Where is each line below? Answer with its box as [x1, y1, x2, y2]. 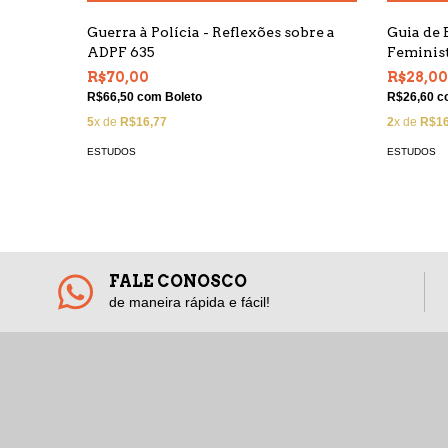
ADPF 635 [87, 44, 155, 60]
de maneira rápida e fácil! [108, 294, 270, 310]
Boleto [165, 90, 202, 104]
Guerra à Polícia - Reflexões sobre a [87, 24, 335, 40]
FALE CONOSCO [108, 272, 247, 291]
